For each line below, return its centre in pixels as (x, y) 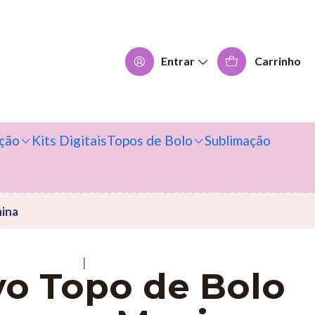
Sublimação (238, 140)
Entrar (178, 61)
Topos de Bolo (150, 140)
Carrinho (277, 61)
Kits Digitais (69, 140)
